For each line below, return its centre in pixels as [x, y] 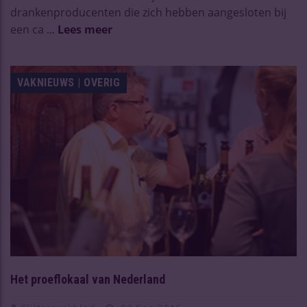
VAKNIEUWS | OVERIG [69, 82]
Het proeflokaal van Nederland [88, 280]
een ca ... [34, 29]
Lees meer [85, 29]
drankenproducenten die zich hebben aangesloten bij [148, 12]
